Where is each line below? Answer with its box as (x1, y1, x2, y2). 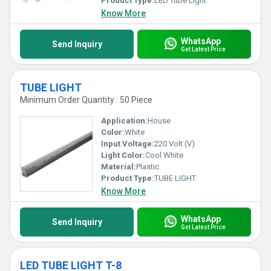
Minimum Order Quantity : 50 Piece (20, 95, 152, 105)
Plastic (136, 162, 159, 171)
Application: (101, 116, 148, 125)
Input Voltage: (101, 139, 154, 148)
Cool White (145, 151, 183, 160)
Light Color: (101, 151, 145, 160)
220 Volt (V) (154, 139, 195, 148)
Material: (101, 162, 136, 171)
